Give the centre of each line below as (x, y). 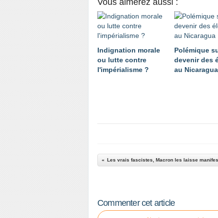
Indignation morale (129, 50)
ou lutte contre (122, 60)
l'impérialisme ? (123, 70)
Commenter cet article (136, 203)
